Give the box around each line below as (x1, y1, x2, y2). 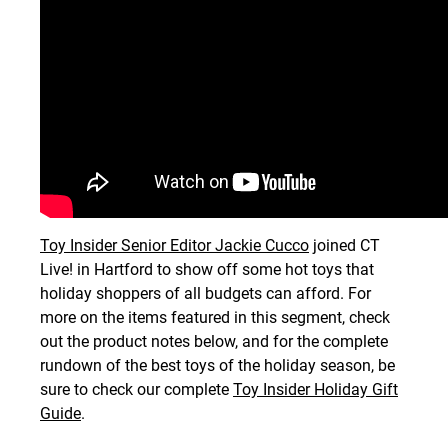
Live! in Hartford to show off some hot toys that (40, 260, 374, 280)
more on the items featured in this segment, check (40, 308, 390, 328)
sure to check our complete (40, 380, 233, 400)
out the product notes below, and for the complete (40, 332, 388, 352)
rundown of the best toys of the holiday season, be (40, 356, 395, 376)
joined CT (309, 236, 380, 256)
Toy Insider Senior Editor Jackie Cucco (40, 236, 309, 256)
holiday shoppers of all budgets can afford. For (40, 284, 371, 304)
